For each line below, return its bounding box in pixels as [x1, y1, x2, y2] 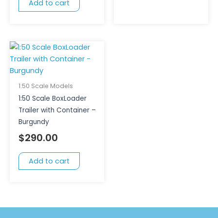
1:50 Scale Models [18, 82, 73, 91]
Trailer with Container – [18, 106, 96, 115]
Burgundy [18, 117, 49, 127]
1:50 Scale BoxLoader [18, 94, 87, 104]
